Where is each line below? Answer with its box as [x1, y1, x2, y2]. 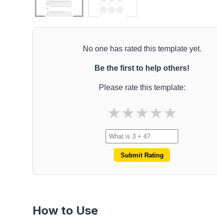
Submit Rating [120, 151, 164, 159]
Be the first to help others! [94, 63, 190, 72]
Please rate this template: [98, 83, 186, 92]
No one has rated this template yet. [82, 44, 201, 53]
